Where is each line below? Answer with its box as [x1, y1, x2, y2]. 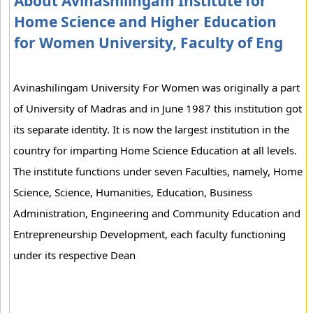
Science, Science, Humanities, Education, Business [13, 185, 252, 199]
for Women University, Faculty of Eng [14, 33, 283, 52]
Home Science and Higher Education [14, 12, 277, 31]
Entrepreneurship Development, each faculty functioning [13, 227, 286, 241]
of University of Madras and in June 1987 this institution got [13, 101, 302, 115]
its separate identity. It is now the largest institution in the [13, 122, 289, 136]
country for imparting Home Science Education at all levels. [13, 143, 297, 157]
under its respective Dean [13, 248, 136, 262]
